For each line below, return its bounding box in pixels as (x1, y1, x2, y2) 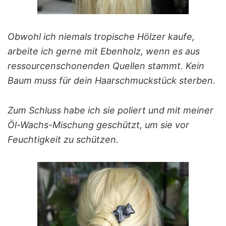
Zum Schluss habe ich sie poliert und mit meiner (8, 104, 213, 116)
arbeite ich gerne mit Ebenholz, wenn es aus (8, 45, 200, 56)
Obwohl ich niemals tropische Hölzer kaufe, (8, 31, 195, 42)
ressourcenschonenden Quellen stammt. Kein (8, 60, 204, 71)
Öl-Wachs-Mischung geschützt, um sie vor (8, 119, 189, 130)
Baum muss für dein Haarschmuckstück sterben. (8, 75, 215, 86)
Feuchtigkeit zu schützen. (8, 134, 119, 145)
